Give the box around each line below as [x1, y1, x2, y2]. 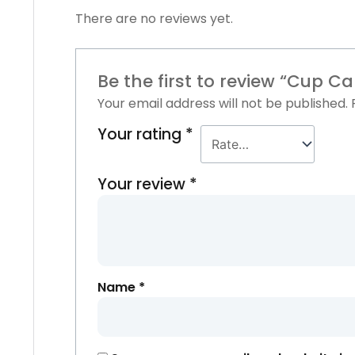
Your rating [97, 123, 185, 145]
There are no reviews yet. [75, 9, 233, 28]
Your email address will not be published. [97, 94, 348, 113]
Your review [97, 173, 189, 195]
